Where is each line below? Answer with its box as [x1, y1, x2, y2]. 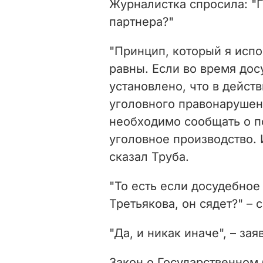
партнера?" [109, 14, 174, 29]
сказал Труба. [109, 149, 189, 164]
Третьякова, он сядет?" [109, 196, 247, 211]
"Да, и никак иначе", [109, 225, 230, 240]
